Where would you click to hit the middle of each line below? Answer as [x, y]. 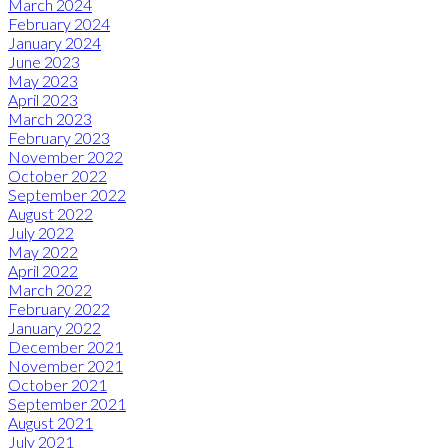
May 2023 [43, 80]
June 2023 [44, 61]
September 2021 [67, 403]
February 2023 [59, 137]
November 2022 [65, 156]
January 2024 [54, 42]
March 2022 [50, 289]
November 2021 [65, 365]
